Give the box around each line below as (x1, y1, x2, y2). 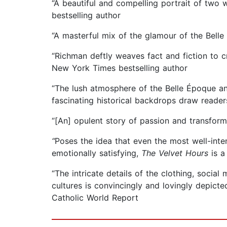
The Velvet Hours (141, 148, 208, 159)
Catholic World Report (52, 193, 138, 203)
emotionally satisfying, (52, 148, 141, 159)
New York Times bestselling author (52, 63, 187, 73)
